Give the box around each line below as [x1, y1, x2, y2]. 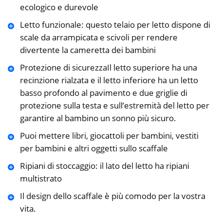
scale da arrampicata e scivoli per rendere [19, 32, 178, 43]
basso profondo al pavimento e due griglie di [19, 87, 187, 99]
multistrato [19, 173, 62, 184]
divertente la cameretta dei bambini [19, 44, 156, 56]
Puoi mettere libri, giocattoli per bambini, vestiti [19, 130, 199, 142]
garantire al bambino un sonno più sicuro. [19, 112, 176, 124]
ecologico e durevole [19, 1, 98, 13]
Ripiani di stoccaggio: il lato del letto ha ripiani [19, 160, 189, 172]
